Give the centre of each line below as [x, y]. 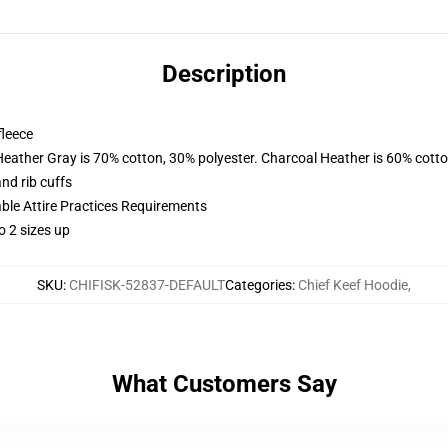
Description [224, 74]
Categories [258, 285]
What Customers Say [224, 384]
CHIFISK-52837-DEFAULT [147, 285]
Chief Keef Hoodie [353, 285]
